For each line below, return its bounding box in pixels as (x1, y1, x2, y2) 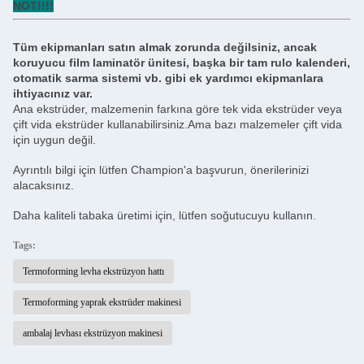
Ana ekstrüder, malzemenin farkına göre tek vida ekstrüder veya (13, 102, 342, 115)
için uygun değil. (13, 132, 96, 146)
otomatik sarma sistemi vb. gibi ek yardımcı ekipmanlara (13, 71, 323, 84)
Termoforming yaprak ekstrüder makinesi (23, 296, 181, 308)
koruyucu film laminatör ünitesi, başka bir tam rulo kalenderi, (13, 55, 350, 69)
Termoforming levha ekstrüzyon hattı (23, 265, 164, 277)
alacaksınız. (13, 178, 74, 192)
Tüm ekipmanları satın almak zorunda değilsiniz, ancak (13, 40, 317, 54)
